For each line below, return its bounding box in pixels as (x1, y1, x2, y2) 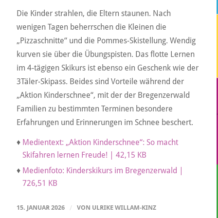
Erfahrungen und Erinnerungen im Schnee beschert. (16, 118, 193, 127)
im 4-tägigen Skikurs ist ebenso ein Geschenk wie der (16, 63, 199, 73)
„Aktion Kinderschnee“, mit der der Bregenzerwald (16, 91, 190, 100)
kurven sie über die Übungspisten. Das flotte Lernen (16, 50, 195, 59)
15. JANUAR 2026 (16, 203, 65, 211)
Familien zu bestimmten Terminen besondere (16, 104, 173, 114)
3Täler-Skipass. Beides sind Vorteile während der (16, 77, 184, 87)
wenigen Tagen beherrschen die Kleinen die (16, 22, 166, 32)
